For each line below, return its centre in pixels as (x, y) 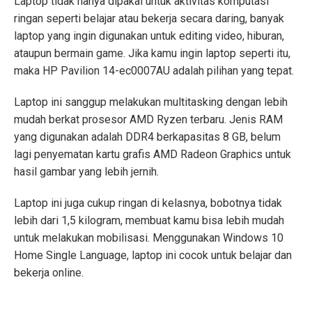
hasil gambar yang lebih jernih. (86, 172)
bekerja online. (49, 273)
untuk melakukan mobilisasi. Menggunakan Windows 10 (149, 238)
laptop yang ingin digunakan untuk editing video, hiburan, (149, 36)
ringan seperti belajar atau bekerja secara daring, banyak (149, 19)
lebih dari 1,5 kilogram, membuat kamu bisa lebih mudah (149, 221)
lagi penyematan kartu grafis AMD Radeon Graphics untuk (153, 155)
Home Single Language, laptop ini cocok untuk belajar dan (153, 256)
